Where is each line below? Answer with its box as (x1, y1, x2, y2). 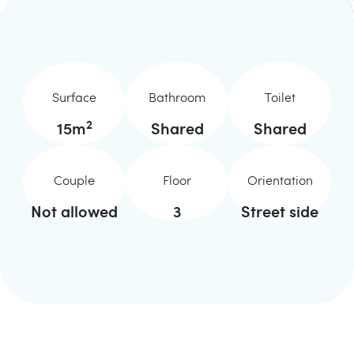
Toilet (264, 88, 296, 105)
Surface (52, 88, 96, 105)
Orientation (247, 171, 313, 188)
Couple (54, 171, 95, 188)
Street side (241, 200, 318, 222)
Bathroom (149, 88, 205, 105)
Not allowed (31, 200, 118, 222)
